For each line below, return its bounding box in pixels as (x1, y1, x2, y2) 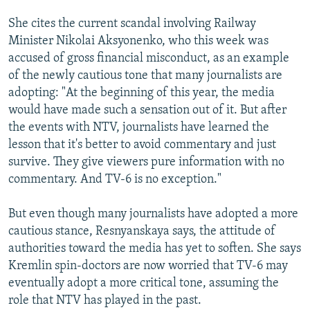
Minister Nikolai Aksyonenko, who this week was (8, 34, 268, 48)
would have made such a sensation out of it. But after (8, 103, 286, 117)
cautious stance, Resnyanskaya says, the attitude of (8, 224, 275, 238)
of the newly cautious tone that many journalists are (8, 69, 282, 82)
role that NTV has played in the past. (8, 293, 201, 307)
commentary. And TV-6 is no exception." (8, 172, 221, 186)
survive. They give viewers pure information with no (8, 155, 284, 169)
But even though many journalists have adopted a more (8, 207, 298, 221)
